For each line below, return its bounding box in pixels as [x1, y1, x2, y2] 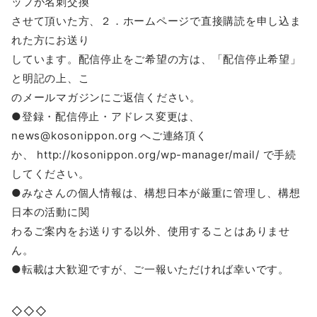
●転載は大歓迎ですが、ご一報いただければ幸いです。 [11, 262, 289, 276]
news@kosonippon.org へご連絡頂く [11, 128, 207, 142]
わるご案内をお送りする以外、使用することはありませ [11, 224, 290, 238]
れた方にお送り [11, 33, 90, 47]
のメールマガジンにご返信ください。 [11, 90, 201, 104]
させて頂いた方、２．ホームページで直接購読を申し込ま [11, 13, 301, 28]
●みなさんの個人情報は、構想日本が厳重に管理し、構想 [11, 185, 301, 200]
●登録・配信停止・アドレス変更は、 [11, 109, 200, 123]
